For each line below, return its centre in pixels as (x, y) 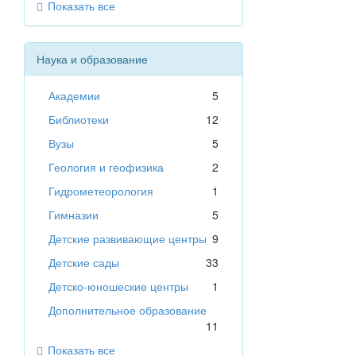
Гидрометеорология (101, 191)
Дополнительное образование (128, 310)
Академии (74, 96)
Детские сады (84, 263)
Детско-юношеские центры (118, 286)
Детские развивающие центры (128, 239)
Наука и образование (92, 59)
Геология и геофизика (106, 167)
